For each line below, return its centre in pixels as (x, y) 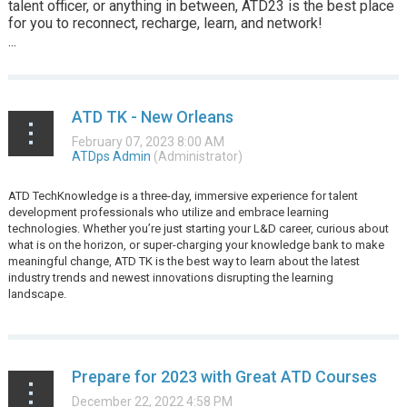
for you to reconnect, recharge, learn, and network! (165, 23)
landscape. (40, 294)
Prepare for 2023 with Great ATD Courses (224, 377)
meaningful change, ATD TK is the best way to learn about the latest (184, 261)
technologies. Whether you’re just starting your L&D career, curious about (198, 228)
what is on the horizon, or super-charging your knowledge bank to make (196, 245)
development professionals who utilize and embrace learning (168, 212)
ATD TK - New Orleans (152, 117)
